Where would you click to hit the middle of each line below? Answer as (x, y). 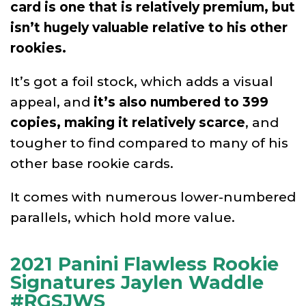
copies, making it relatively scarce (128, 122)
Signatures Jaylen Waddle (137, 282)
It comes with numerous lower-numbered (153, 197)
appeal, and (52, 102)
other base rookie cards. (92, 163)
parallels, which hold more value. (123, 217)
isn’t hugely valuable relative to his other (149, 27)
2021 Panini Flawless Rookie (144, 264)
